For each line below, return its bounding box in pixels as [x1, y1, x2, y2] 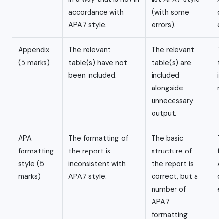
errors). [152, 20, 175, 30]
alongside [152, 83, 183, 93]
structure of [152, 146, 192, 156]
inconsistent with [68, 159, 126, 169]
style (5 [18, 159, 44, 169]
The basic [152, 133, 183, 144]
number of [152, 184, 186, 195]
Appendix [18, 45, 49, 55]
